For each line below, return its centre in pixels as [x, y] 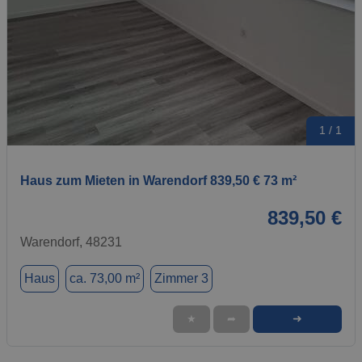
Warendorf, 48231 [71, 242]
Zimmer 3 [181, 278]
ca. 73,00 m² [105, 278]
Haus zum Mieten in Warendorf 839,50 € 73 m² [158, 180]
